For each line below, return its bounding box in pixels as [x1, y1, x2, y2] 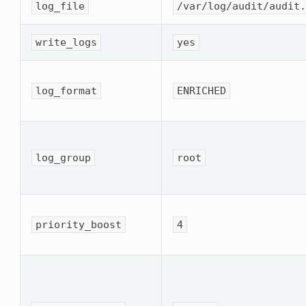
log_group [36, 151, 92, 164]
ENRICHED [177, 84, 227, 97]
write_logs [36, 36, 98, 48]
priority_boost [36, 218, 122, 231]
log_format [36, 84, 98, 97]
